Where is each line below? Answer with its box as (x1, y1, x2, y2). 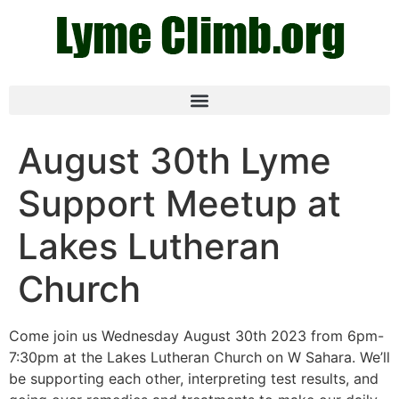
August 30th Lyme (18, 139, 331, 183)
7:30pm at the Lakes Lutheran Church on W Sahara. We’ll (9, 348, 390, 366)
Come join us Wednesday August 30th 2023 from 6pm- (9, 327, 384, 345)
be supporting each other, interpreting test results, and (9, 370, 379, 387)
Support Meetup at (18, 182, 341, 225)
